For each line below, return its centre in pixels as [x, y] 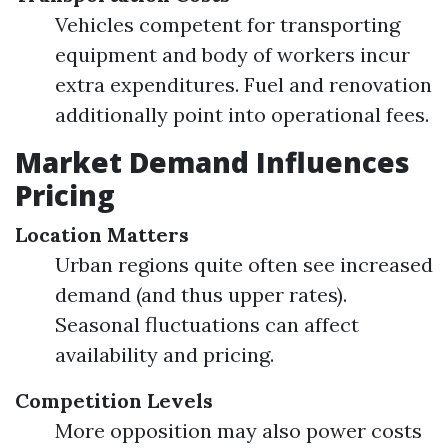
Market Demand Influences [212, 162]
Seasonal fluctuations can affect [207, 324]
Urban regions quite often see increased [244, 264]
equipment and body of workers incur [232, 54]
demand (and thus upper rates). [201, 294]
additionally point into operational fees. [242, 114]
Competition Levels [114, 400]
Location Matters [102, 234]
